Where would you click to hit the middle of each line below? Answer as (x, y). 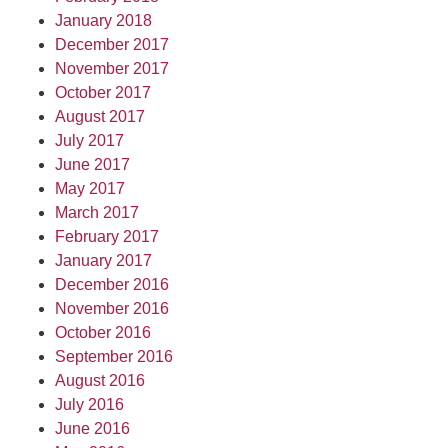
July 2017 (89, 140)
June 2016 (92, 428)
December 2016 (112, 284)
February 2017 (107, 236)
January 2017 (103, 260)
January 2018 (103, 20)
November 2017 (112, 68)
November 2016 (112, 308)
